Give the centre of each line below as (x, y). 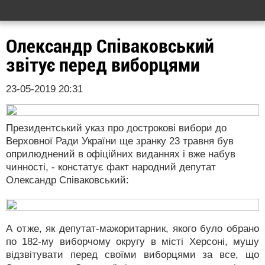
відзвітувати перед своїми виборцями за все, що (132, 255)
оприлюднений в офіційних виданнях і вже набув (121, 154)
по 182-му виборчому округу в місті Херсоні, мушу (132, 242)
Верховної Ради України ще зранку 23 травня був (120, 141)
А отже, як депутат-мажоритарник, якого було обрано (132, 229)
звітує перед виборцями (103, 65)
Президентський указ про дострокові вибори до (116, 128)
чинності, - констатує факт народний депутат (111, 167)
